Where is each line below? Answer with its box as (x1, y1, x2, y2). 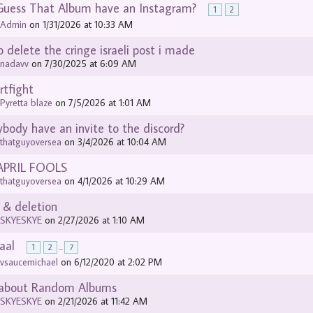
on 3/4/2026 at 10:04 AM (61, 136, 167, 148)
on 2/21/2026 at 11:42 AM (42, 295, 148, 307)
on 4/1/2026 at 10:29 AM (61, 175, 166, 187)
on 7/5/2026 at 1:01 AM (52, 96, 152, 109)
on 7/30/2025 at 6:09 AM (29, 57, 137, 70)
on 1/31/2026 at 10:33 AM (27, 18, 133, 31)
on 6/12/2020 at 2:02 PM (58, 256, 163, 268)
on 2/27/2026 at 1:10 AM (42, 214, 145, 226)
